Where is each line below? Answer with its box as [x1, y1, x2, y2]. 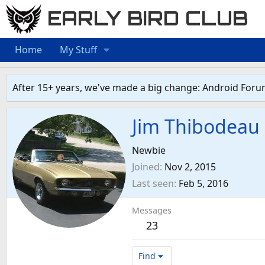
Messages [132, 205, 172, 216]
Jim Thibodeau [132, 114, 260, 140]
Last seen [132, 177, 174, 190]
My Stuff [60, 43, 97, 56]
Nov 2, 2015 [164, 160, 216, 174]
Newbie [132, 144, 166, 157]
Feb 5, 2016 [179, 177, 228, 190]
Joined [132, 160, 160, 174]
